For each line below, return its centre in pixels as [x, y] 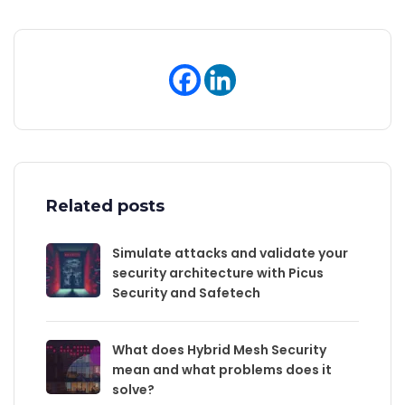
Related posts [105, 207]
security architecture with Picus [218, 273]
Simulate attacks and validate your [230, 254]
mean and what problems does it [222, 370]
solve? [133, 390]
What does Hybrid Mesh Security [219, 350]
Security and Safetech [186, 293]
